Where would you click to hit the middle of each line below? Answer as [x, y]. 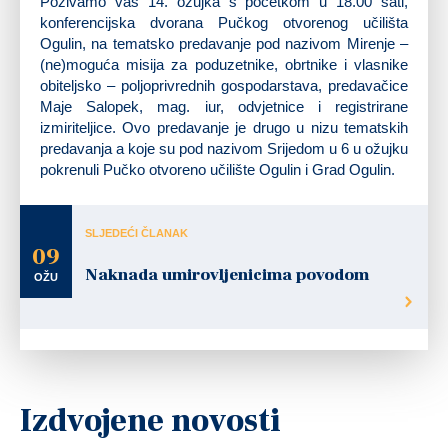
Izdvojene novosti [150, 421]
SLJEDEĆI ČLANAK [136, 233]
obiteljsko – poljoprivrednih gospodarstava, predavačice [224, 86]
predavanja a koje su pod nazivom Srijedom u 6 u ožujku [224, 149]
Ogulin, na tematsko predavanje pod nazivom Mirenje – [224, 44]
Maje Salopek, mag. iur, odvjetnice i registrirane [224, 107]
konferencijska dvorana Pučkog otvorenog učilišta [224, 23]
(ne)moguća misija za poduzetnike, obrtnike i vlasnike [224, 65]
